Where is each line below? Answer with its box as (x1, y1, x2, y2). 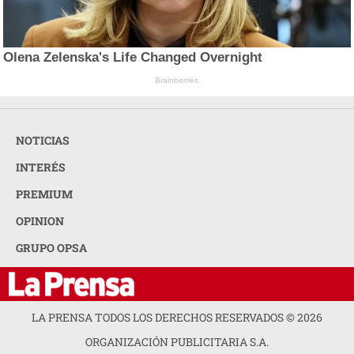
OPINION (16, 213, 64, 228)
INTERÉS (16, 159, 66, 175)
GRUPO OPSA (16, 239, 87, 255)
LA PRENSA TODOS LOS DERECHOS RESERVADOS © (32, 309, 297, 325)
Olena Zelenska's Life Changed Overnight (3, 50, 263, 66)
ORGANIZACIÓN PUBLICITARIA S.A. (85, 334, 269, 350)
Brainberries (155, 76, 199, 85)
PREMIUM (16, 186, 73, 201)
